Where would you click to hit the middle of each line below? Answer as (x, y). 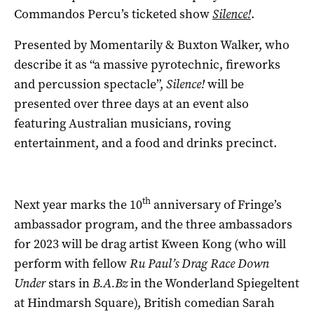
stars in (69, 283)
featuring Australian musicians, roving (122, 123)
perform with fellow (72, 263)
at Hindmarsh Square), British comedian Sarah (144, 302)
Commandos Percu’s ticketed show (113, 14)
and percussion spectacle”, (90, 84)
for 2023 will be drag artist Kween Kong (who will (150, 244)
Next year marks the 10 (78, 204)
